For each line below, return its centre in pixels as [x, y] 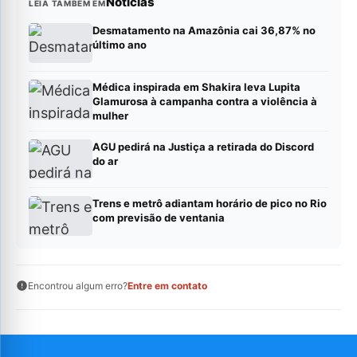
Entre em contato [167, 285]
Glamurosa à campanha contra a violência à [205, 101]
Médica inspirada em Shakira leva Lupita [196, 86]
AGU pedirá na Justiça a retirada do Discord [203, 146]
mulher [110, 115]
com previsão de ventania [159, 217]
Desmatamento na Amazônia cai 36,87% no [204, 30]
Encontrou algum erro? [78, 285]
